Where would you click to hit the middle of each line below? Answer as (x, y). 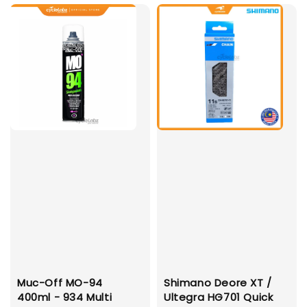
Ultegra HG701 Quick (219, 297)
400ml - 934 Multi (65, 297)
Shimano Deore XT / (218, 283)
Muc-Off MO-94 (60, 283)
